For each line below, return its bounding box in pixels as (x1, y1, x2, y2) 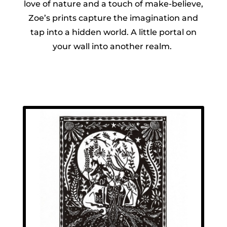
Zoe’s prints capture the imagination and (28, 13, 199, 23)
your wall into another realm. (53, 42, 174, 52)
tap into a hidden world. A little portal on (30, 27, 197, 37)
